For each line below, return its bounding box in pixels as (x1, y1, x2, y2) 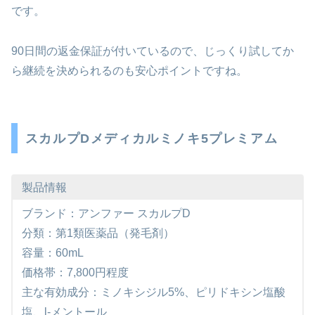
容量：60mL (21, 247, 84, 259)
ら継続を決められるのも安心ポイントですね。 (11, 64, 247, 77)
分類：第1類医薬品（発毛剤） (21, 227, 174, 240)
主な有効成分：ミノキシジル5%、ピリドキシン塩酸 (21, 286, 285, 299)
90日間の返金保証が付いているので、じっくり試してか (11, 44, 294, 57)
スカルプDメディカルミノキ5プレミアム (25, 131, 278, 146)
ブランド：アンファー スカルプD (21, 207, 191, 220)
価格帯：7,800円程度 (21, 266, 129, 279)
